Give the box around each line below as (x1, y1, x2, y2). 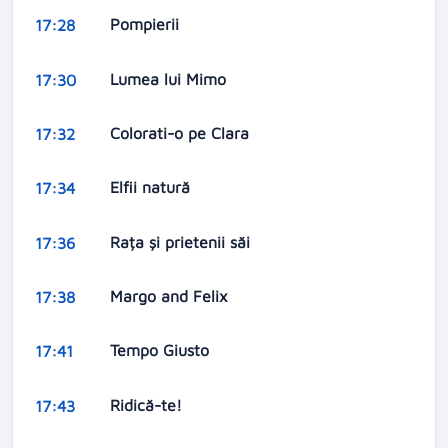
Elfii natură (109, 178, 195, 197)
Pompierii (109, 15, 184, 34)
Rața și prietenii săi (109, 232, 255, 251)
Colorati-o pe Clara (109, 123, 254, 142)
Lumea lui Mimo (109, 69, 231, 88)
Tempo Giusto (109, 341, 214, 360)
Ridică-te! (109, 395, 187, 414)
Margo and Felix (109, 287, 233, 306)
